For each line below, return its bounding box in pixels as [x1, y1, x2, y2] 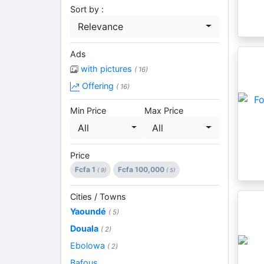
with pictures [78, 63, 135, 74]
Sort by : [70, 4, 104, 14]
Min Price [70, 105, 106, 115]
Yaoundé [70, 206, 106, 216]
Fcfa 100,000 [118, 164, 166, 174]
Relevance [78, 20, 123, 32]
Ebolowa [70, 240, 107, 250]
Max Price [144, 105, 184, 115]
